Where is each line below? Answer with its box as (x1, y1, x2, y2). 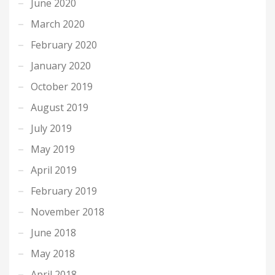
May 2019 (31, 142, 75, 156)
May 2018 (31, 246, 75, 260)
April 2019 (31, 163, 77, 177)
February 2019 (31, 184, 97, 198)
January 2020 (31, 58, 91, 72)
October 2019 (31, 79, 93, 93)
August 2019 (31, 100, 88, 114)
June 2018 (31, 225, 76, 239)
